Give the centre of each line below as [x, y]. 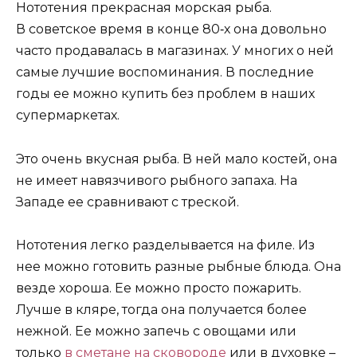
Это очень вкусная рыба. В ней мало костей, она [177, 159]
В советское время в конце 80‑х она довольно [171, 29]
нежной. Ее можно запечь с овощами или [156, 331]
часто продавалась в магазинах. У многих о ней [175, 51]
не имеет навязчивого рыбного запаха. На [157, 180]
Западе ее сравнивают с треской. [127, 202]
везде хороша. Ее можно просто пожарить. [159, 288]
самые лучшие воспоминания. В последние [165, 73]
